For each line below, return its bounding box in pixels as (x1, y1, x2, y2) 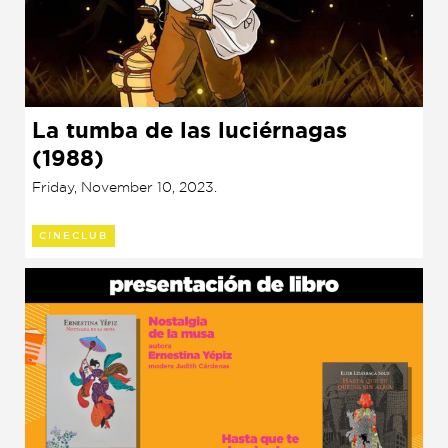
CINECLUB (39, 229, 108, 242)
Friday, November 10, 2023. (32, 177, 217, 195)
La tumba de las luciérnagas (32, 115, 347, 145)
